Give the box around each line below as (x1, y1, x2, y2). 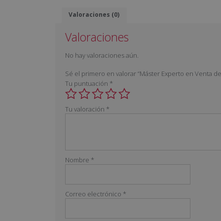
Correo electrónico (65, 189, 123, 199)
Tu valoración (65, 105, 106, 114)
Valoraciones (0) (69, 10, 120, 19)
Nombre (65, 155, 91, 165)
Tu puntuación (65, 79, 110, 88)
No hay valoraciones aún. (65, 50, 139, 60)
